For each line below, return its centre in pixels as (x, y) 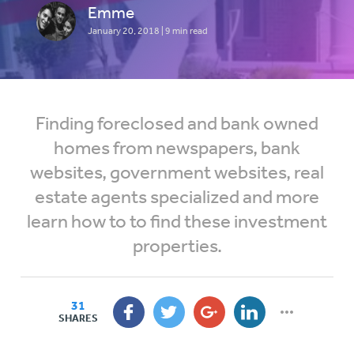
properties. (177, 245)
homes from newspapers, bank (177, 147)
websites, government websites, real (177, 171)
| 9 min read (184, 30)
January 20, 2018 (124, 30)
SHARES (78, 318)
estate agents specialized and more (177, 196)
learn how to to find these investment (177, 220)
